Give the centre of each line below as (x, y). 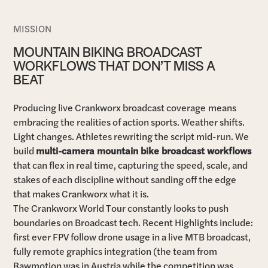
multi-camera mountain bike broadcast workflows (144, 150)
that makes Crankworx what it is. (81, 193)
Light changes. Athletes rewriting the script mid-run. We (131, 136)
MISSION (33, 29)
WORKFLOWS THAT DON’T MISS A (115, 65)
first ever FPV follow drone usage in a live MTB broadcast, (132, 236)
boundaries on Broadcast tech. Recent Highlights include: (133, 222)
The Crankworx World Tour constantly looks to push (121, 208)
